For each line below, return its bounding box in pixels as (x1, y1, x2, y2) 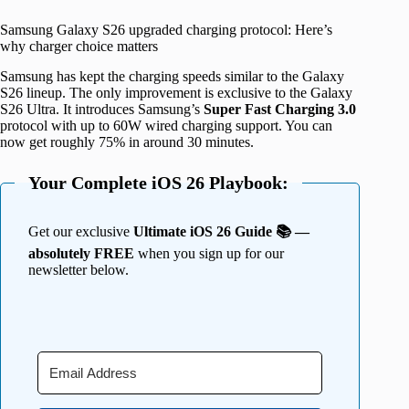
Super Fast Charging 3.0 (204, 101, 356, 118)
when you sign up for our (134, 246, 284, 262)
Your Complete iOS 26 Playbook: (28, 173, 288, 194)
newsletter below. (28, 262, 129, 278)
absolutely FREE (28, 246, 134, 262)
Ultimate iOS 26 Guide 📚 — (133, 224, 309, 240)
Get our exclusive (28, 224, 133, 240)
